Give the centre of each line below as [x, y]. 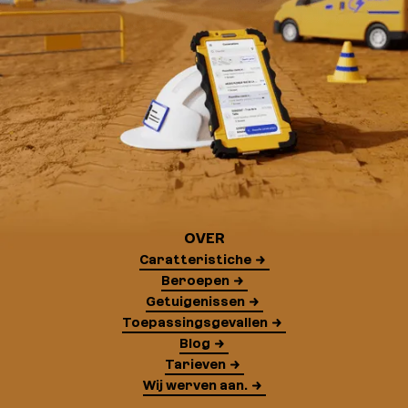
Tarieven [195, 364]
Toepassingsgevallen [195, 322]
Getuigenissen [195, 301]
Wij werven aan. [195, 385]
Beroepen [195, 280]
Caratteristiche [195, 259]
